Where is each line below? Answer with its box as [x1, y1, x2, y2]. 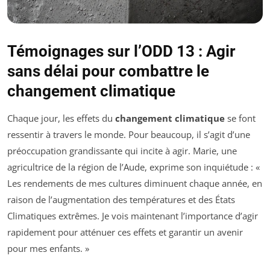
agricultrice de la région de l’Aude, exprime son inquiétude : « [7, 161, 260, 174]
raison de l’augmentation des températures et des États [7, 193, 235, 206]
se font [225, 112, 256, 125]
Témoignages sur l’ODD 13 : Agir [7, 42, 236, 61]
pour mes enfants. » [7, 242, 89, 255]
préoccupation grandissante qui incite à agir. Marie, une [7, 145, 237, 157]
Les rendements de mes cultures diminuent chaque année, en [7, 177, 262, 190]
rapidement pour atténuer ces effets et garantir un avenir [7, 226, 243, 239]
